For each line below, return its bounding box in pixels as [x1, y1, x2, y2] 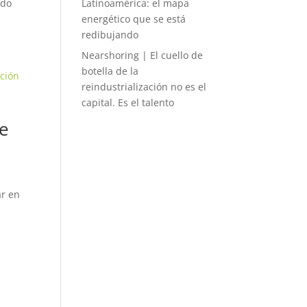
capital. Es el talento [82, 96, 175, 109]
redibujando [82, 28, 139, 41]
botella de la [82, 64, 139, 77]
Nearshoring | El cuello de [82, 49, 204, 62]
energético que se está [82, 12, 186, 25]
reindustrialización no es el [82, 80, 207, 93]
